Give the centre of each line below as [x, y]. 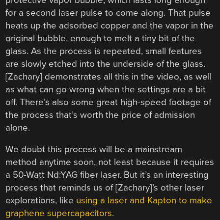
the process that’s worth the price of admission [100, 115]
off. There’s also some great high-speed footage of [109, 102]
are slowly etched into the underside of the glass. [106, 64]
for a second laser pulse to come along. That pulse [108, 13]
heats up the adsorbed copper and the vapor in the [110, 25]
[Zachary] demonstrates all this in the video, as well [109, 76]
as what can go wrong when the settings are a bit [106, 89]
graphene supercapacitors [59, 213]
